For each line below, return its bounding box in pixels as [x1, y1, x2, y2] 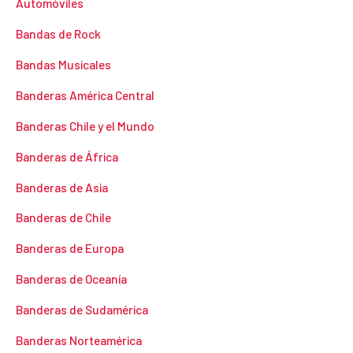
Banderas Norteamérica [16, 332, 142, 347]
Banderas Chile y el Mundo [16, 117, 154, 133]
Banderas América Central [16, 87, 154, 102]
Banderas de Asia [16, 179, 108, 195]
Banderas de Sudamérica [16, 302, 148, 318]
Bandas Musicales [16, 57, 111, 72]
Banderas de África [16, 148, 118, 164]
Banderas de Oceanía [16, 271, 127, 287]
